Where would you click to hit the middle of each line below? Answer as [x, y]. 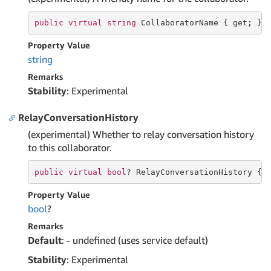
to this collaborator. [70, 148]
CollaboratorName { [184, 22]
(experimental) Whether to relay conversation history [141, 134]
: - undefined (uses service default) [135, 240]
